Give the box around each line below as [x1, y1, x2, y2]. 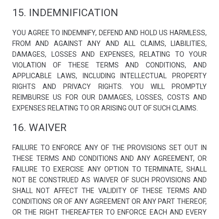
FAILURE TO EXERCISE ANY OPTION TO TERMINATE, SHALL [12, 165, 207, 173]
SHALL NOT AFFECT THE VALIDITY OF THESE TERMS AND [12, 187, 207, 195]
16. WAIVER [12, 122, 66, 133]
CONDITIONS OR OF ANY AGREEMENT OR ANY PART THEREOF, [12, 197, 207, 205]
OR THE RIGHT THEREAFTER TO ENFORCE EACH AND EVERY [12, 208, 207, 216]
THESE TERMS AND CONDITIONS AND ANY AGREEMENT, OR [12, 154, 207, 162]
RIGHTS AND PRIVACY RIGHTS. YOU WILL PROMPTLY [12, 83, 207, 90]
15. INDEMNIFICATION [12, 7, 118, 19]
